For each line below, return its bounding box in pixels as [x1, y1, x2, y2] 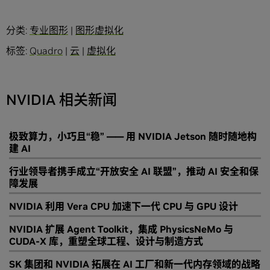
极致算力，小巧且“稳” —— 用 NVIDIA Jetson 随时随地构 [9, 130, 257, 143]
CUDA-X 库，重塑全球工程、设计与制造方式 [9, 235, 203, 248]
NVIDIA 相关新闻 [6, 90, 117, 110]
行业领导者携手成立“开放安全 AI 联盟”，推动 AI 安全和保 [9, 165, 259, 178]
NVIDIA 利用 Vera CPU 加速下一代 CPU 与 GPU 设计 [9, 200, 238, 213]
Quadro [30, 45, 63, 57]
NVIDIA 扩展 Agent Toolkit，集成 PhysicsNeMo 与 [9, 223, 233, 236]
